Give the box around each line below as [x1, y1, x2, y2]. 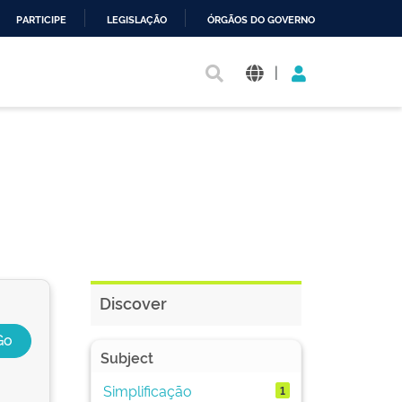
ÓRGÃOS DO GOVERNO [207, 14, 315, 26]
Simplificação [102, 380, 192, 400]
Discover [100, 292, 167, 313]
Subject [100, 347, 153, 367]
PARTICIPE [16, 14, 66, 26]
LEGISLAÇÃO [107, 14, 167, 26]
